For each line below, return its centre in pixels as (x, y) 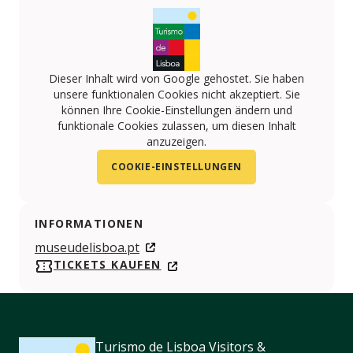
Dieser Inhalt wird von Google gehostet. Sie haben (176, 79)
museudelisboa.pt (87, 248)
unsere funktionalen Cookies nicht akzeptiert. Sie (176, 95)
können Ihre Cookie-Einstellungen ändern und (176, 110)
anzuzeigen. (176, 142)
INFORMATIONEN (89, 224)
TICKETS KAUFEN (108, 265)
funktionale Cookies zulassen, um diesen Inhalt (176, 126)
